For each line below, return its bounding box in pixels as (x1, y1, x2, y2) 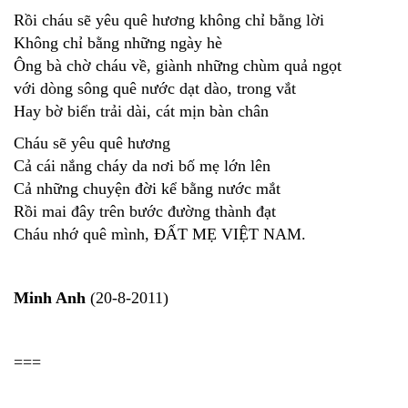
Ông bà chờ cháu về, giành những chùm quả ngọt (14, 56, 346, 76)
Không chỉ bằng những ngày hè (14, 34, 227, 53)
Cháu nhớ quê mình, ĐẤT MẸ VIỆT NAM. (14, 225, 306, 244)
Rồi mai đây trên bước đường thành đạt (14, 202, 280, 221)
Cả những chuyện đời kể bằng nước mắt (14, 179, 285, 199)
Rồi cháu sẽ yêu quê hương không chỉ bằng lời (14, 11, 329, 30)
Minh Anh (14, 289, 86, 308)
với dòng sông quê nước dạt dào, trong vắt (14, 79, 301, 98)
